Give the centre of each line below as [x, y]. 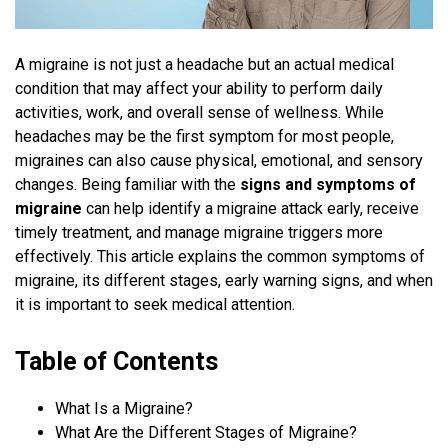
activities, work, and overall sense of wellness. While [199, 113]
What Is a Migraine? [124, 409]
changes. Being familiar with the [127, 185]
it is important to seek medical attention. [155, 305]
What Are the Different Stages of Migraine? [206, 433]
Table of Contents [116, 362]
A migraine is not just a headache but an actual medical [204, 65]
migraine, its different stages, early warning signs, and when [224, 281]
